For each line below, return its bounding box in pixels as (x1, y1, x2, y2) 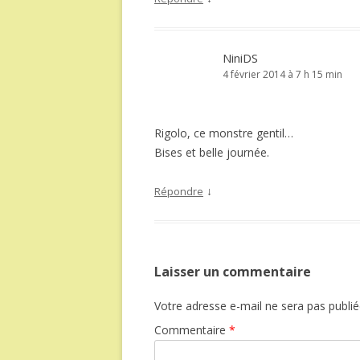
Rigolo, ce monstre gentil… (154, 125, 293, 141)
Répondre (154, 184, 203, 198)
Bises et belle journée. (154, 145, 269, 160)
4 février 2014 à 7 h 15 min (223, 67, 342, 81)
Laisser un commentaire (154, 263, 311, 280)
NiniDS (223, 50, 258, 66)
